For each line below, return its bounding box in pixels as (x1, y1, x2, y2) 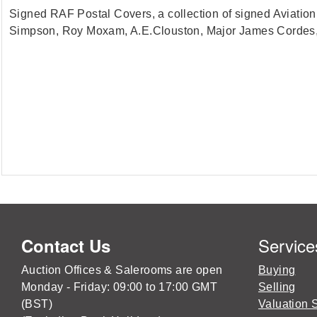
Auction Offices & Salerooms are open (21, 264, 223, 276)
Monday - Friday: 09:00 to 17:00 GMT (21, 281, 217, 293)
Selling (258, 281, 296, 293)
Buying (258, 264, 296, 276)
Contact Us (21, 234, 110, 258)
